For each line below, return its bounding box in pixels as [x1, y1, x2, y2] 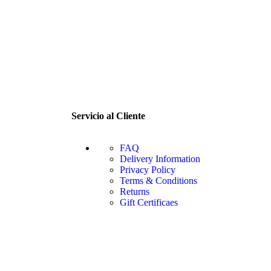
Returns [120, 186, 149, 197]
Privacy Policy [120, 164, 175, 175]
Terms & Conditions [120, 175, 197, 186]
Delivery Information [120, 153, 200, 164]
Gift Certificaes [120, 197, 178, 207]
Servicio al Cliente [71, 110, 145, 121]
